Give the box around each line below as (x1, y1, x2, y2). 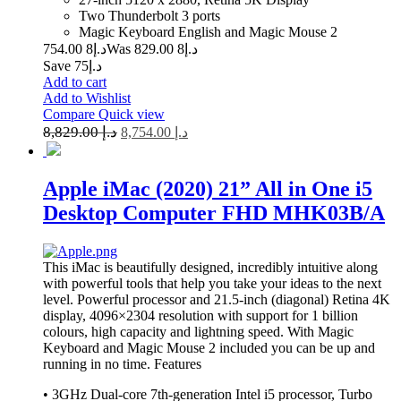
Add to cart (43, 73, 107, 90)
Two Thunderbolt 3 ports (79, 7, 220, 23)
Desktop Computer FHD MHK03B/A (43, 200, 385, 225)
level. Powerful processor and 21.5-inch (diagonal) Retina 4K (43, 291, 390, 307)
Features (154, 355, 201, 371)
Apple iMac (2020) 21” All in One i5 (43, 176, 372, 200)
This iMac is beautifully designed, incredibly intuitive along (43, 259, 378, 275)
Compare (43, 106, 98, 122)
